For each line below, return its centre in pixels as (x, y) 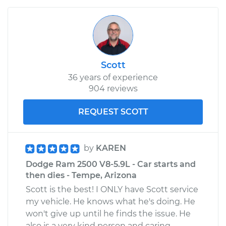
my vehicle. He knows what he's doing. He (110, 201)
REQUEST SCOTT (113, 111)
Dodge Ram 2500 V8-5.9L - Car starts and (111, 164)
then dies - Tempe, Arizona (81, 175)
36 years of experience (113, 77)
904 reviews (113, 88)
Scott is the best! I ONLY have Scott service (112, 189)
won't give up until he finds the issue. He (108, 213)
